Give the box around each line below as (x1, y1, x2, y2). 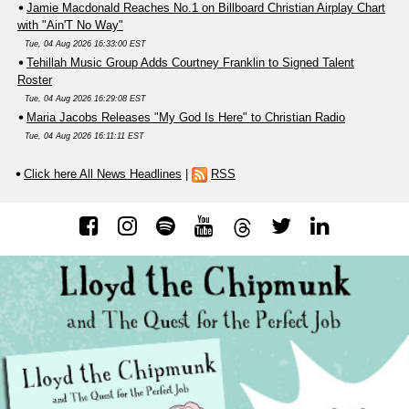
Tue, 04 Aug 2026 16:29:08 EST (25, 93, 146, 103)
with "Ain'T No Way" (17, 17, 123, 32)
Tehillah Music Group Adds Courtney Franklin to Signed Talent (26, 55, 354, 69)
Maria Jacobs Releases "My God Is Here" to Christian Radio (26, 110, 345, 124)
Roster (17, 72, 52, 87)
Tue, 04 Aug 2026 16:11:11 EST (25, 131, 144, 141)
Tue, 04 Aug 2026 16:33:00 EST (25, 38, 146, 48)
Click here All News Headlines (24, 166, 182, 181)
